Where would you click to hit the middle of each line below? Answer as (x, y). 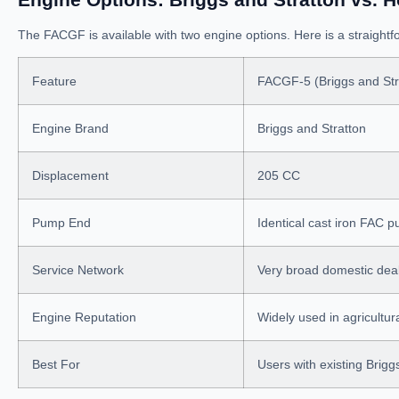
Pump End (61, 223)
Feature (54, 81)
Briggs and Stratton (312, 128)
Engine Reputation (84, 317)
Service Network (78, 270)
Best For (56, 364)
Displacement (70, 175)
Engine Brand (70, 128)
